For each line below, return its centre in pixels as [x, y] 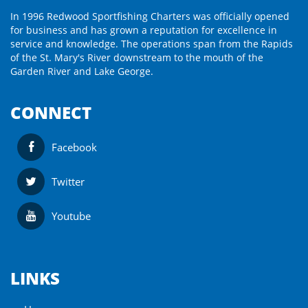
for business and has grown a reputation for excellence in [144, 30]
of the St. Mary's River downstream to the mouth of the [137, 58]
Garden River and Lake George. [82, 71]
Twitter [68, 182]
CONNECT [51, 113]
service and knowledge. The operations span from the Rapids [152, 44]
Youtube [71, 216]
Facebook [74, 147]
